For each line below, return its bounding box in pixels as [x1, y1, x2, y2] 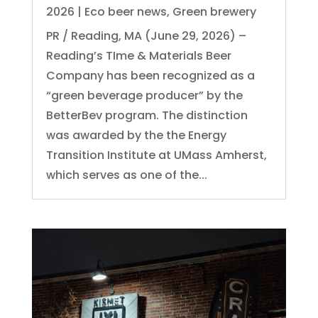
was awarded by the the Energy [45, 126, 226, 143]
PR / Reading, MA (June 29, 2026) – [45, 27, 246, 44]
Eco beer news [84, 3, 167, 20]
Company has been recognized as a [45, 67, 255, 84]
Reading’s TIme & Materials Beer [45, 47, 231, 64]
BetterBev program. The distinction [45, 106, 248, 124]
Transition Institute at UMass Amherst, [45, 146, 267, 163]
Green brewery [172, 3, 256, 20]
